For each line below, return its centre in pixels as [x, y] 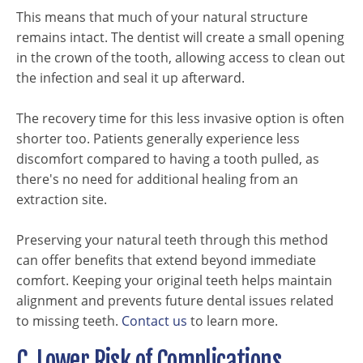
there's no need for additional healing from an [157, 179]
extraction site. [62, 199]
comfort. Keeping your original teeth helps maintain [174, 280]
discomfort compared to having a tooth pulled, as [168, 159]
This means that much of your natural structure [162, 17]
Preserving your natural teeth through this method [172, 240]
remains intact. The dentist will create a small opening [180, 37]
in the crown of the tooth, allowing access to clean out [181, 58]
